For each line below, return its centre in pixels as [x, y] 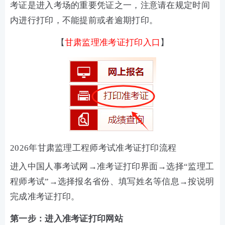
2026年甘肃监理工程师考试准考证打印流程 [93, 148]
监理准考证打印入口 [121, 42]
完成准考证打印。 [45, 197]
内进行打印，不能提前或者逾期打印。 [84, 20]
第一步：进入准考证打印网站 [67, 219]
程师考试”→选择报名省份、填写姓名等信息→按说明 [112, 182]
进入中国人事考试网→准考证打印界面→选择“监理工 [112, 166]
